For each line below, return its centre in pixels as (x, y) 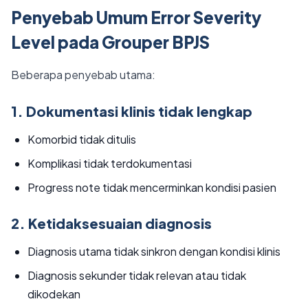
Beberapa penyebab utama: (83, 75)
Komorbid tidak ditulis (82, 139)
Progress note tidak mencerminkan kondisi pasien (152, 187)
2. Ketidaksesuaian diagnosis (111, 223)
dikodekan (54, 294)
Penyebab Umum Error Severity (136, 17)
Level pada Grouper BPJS (110, 42)
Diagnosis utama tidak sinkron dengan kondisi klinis (154, 251)
